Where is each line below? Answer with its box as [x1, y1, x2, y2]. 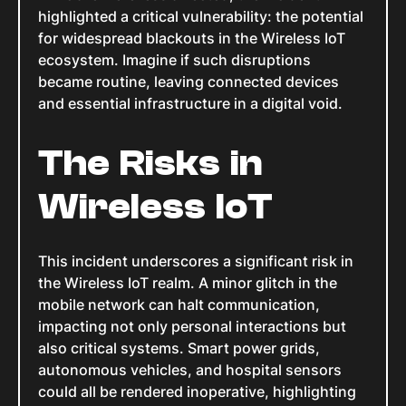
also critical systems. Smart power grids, [38, 339, 320, 358]
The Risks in [38, 142, 262, 185]
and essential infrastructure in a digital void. [38, 94, 343, 113]
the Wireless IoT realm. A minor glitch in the [38, 274, 337, 293]
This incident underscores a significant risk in [38, 252, 353, 271]
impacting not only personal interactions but [38, 317, 346, 336]
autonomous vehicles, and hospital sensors [38, 361, 342, 380]
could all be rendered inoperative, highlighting [38, 382, 356, 401]
